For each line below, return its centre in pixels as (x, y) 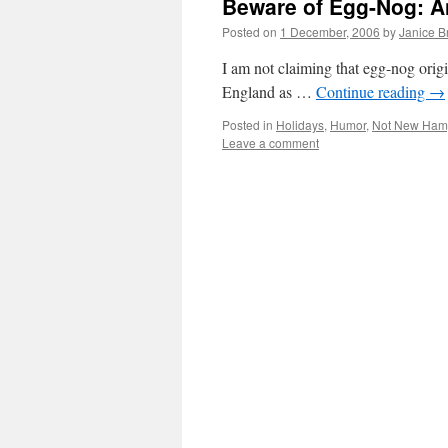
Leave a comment (270, 142)
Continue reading (372, 91)
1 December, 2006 (330, 31)
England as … (269, 91)
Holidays (300, 124)
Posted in (247, 124)
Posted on (249, 31)
